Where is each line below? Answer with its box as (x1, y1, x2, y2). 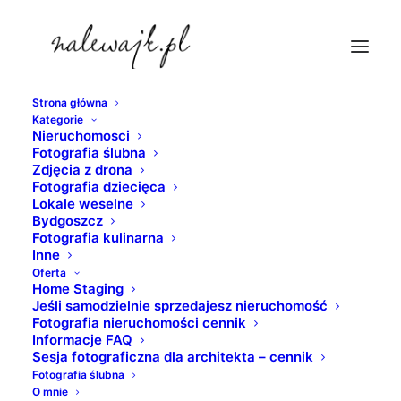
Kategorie (32, 113, 83, 126)
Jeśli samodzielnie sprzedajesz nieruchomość (32, 297, 328, 314)
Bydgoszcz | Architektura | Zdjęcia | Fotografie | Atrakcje (50, 175, 364, 190)
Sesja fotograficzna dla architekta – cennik (32, 348, 313, 365)
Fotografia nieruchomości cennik (32, 314, 246, 331)
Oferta (32, 266, 66, 279)
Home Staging (32, 280, 124, 297)
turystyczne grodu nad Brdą (123, 195, 278, 209)
